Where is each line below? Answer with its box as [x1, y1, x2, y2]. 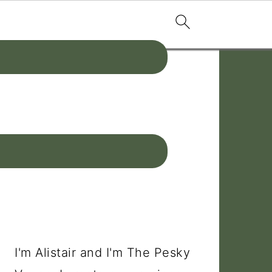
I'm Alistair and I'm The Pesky [15, 245, 190, 260]
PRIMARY [14, 57, 117, 81]
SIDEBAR [14, 81, 112, 104]
